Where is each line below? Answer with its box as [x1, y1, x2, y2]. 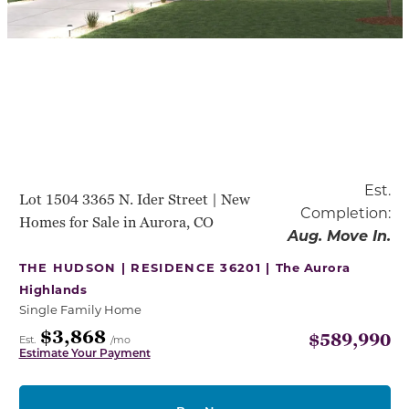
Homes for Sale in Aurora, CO [18, 214, 214, 233]
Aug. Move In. [287, 225, 391, 245]
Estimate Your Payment [18, 344, 151, 360]
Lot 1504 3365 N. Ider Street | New [18, 191, 250, 210]
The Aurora [275, 258, 351, 275]
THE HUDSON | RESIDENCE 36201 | [18, 258, 276, 275]
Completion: [299, 202, 391, 222]
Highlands [18, 280, 87, 297]
